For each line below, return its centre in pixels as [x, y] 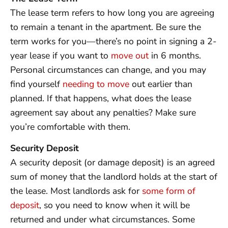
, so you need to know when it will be [115, 205]
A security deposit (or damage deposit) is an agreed [112, 163]
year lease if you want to [61, 55]
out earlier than [161, 84]
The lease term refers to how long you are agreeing [112, 13]
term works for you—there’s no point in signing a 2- [113, 41]
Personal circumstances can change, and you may [108, 70]
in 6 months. [175, 55]
